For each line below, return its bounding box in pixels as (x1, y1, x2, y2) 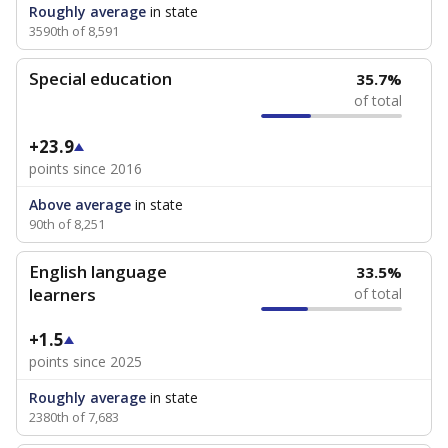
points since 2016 (29, 159, 142, 178)
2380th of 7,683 (29, 408, 119, 426)
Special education (29, 67, 172, 90)
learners (29, 283, 96, 306)
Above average (29, 195, 131, 214)
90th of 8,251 (29, 215, 105, 233)
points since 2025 (29, 352, 142, 371)
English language (29, 260, 167, 283)
